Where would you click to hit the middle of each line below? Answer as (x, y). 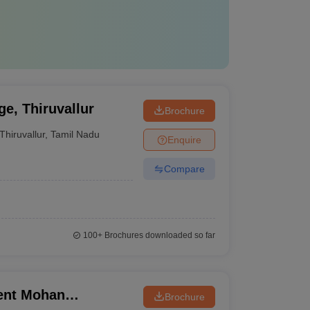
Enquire (184, 139)
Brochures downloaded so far (158, 235)
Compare (184, 168)
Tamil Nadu (75, 134)
